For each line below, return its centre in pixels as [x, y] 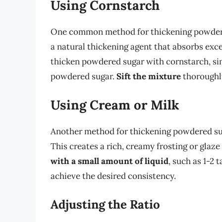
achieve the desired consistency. [113, 176]
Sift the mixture [149, 76]
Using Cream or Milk [115, 105]
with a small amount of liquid [110, 161]
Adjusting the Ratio [105, 204]
